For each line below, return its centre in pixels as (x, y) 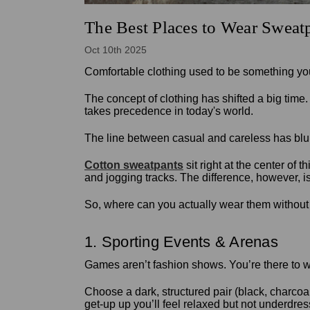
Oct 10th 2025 (116, 50)
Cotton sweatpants (134, 165)
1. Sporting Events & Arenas (181, 242)
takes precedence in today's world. (170, 111)
